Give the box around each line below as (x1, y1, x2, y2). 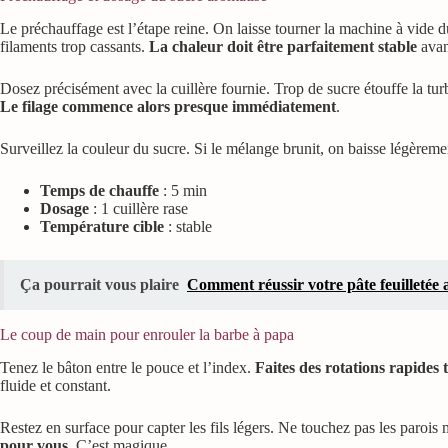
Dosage (40, 199, 89, 217)
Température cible (40, 217, 164, 235)
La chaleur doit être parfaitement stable (149, 37, 417, 55)
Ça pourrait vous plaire (20, 275, 179, 293)
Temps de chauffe (40, 181, 159, 199)
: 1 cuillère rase (89, 199, 188, 217)
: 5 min (159, 181, 207, 199)
